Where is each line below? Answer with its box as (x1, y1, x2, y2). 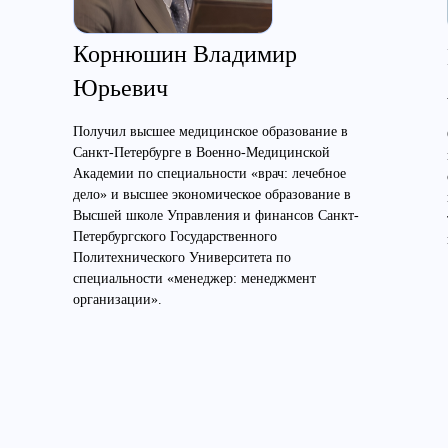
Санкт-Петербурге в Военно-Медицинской (73, 145, 330, 160)
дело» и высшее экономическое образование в (73, 187, 351, 202)
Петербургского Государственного (73, 229, 277, 244)
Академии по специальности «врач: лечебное (73, 166, 346, 181)
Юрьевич (73, 75, 168, 101)
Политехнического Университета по (73, 250, 291, 265)
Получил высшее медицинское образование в (73, 124, 348, 139)
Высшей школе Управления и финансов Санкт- (73, 208, 359, 223)
